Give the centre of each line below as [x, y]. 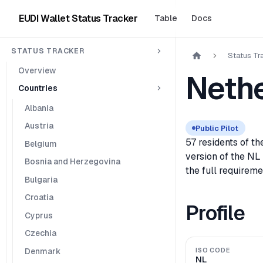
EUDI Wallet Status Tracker [78, 18]
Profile [215, 213]
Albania [39, 108]
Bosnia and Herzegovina [72, 162]
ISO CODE [213, 250]
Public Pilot [217, 128]
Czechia [40, 233]
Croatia [39, 198]
